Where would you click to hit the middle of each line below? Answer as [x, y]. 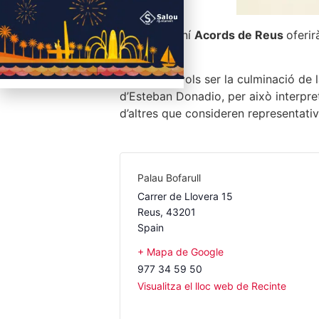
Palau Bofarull [169, 177]
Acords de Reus [240, 35]
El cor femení [157, 35]
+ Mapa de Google [181, 251]
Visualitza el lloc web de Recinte [212, 286]
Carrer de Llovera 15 [185, 196]
